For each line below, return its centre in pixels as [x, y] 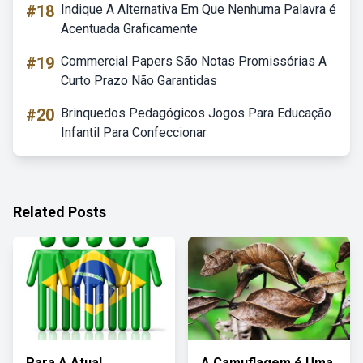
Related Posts [60, 212]
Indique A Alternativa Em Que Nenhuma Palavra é [199, 9]
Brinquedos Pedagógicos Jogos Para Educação [196, 113]
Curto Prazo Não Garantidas [139, 81]
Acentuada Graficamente [129, 29]
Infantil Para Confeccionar [134, 132]
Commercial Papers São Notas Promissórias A [194, 61]
